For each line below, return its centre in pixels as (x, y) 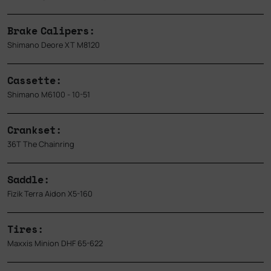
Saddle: (28, 180)
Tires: (25, 229)
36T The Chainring (41, 144)
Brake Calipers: (51, 31)
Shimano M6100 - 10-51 (49, 95)
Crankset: (34, 130)
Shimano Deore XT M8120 (54, 45)
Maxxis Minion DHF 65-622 (55, 243)
